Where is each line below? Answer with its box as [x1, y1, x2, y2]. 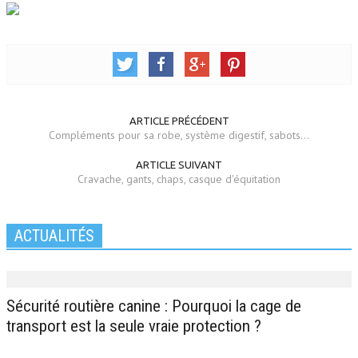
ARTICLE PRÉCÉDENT [129, 115, 229, 127]
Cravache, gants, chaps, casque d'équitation [78, 172, 280, 187]
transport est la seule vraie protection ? [6, 316, 261, 336]
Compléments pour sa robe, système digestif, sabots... [49, 128, 309, 143]
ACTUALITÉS [14, 226, 94, 246]
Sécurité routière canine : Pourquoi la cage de [6, 296, 301, 316]
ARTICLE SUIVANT [136, 159, 222, 171]
